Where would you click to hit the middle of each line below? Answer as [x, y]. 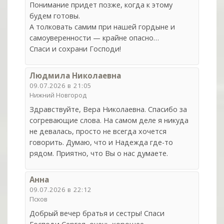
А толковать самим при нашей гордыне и [102, 26]
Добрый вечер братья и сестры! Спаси [97, 213]
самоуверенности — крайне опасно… [94, 37]
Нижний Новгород [58, 95]
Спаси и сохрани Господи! [75, 48]
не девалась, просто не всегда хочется [98, 131]
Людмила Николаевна [75, 75]
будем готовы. [55, 15]
